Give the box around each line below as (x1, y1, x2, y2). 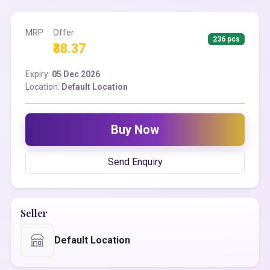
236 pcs (213, 35, 240, 44)
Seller (20, 207, 48, 220)
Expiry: (25, 69, 52, 80)
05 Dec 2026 (52, 69, 100, 80)
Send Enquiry (107, 156, 163, 168)
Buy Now (111, 122, 159, 137)
